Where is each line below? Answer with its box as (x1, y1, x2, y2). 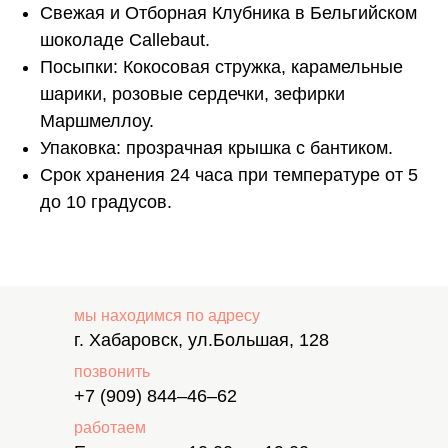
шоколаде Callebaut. (40, 30, 210, 51)
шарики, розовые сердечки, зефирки (40, 84, 345, 105)
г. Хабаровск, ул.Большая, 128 (74, 330, 329, 351)
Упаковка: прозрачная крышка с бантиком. (40, 138, 393, 159)
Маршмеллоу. (40, 111, 154, 132)
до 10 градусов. (40, 192, 172, 213)
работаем (74, 419, 146, 437)
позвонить (74, 363, 150, 381)
